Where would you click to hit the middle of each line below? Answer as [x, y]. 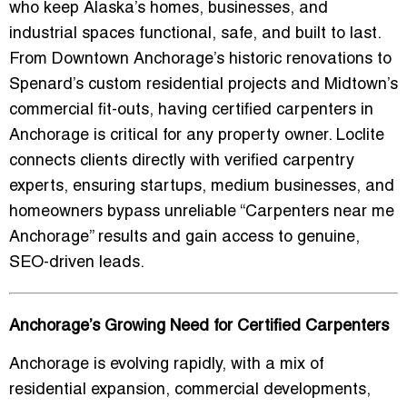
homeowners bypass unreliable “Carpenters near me [202, 213]
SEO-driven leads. [77, 263]
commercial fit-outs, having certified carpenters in [191, 111]
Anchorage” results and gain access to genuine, [184, 238]
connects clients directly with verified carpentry [182, 162]
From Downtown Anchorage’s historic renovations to [200, 60]
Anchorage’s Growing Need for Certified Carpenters [199, 327]
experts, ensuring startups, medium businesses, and [202, 187]
